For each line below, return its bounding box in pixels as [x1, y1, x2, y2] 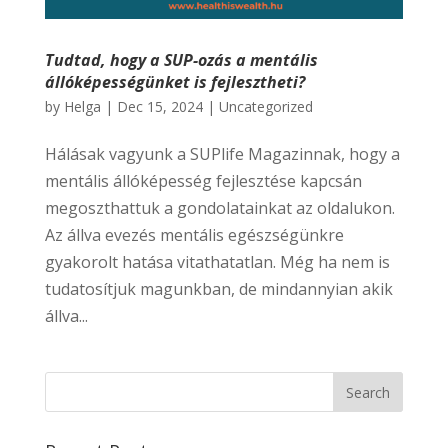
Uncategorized [218, 97, 313, 117]
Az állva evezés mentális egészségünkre [44, 224, 344, 247]
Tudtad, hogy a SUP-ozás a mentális [44, 49, 318, 72]
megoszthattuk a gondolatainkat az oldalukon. [44, 197, 395, 220]
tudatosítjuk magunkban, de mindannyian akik [44, 278, 393, 301]
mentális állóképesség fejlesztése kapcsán [44, 170, 362, 193]
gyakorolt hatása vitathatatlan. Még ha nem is [44, 251, 390, 274]
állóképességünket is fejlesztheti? [44, 71, 305, 94]
